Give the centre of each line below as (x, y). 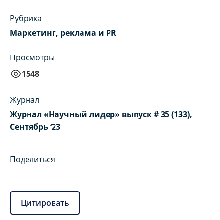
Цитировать (45, 203)
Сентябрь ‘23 (35, 127)
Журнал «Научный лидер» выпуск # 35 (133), (101, 115)
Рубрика (26, 18)
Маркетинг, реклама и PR (63, 33)
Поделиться (32, 159)
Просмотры (32, 58)
